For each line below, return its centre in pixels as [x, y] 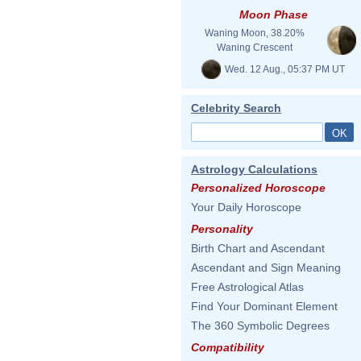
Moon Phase [273, 15]
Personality [222, 229]
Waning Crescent [255, 48]
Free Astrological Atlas [247, 287]
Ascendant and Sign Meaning [266, 268]
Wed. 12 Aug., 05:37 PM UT [284, 69]
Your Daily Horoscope [246, 207]
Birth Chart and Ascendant [258, 248]
